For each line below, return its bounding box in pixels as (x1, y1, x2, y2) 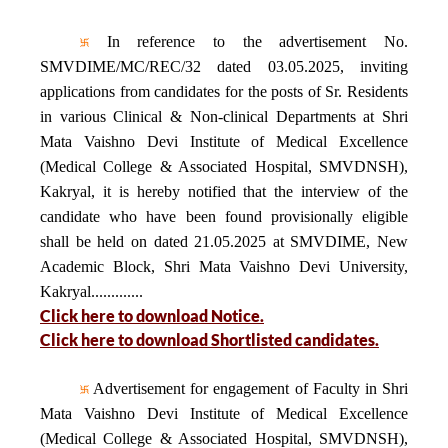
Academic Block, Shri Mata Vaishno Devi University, (40, 258, 408, 275)
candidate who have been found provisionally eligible (40, 208, 408, 225)
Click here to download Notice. (40, 306, 264, 325)
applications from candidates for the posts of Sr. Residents (40, 83, 408, 100)
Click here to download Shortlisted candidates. (40, 330, 379, 349)
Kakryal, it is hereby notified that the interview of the (40, 183, 408, 200)
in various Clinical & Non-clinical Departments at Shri (40, 108, 408, 125)
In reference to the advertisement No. (89, 33, 408, 50)
